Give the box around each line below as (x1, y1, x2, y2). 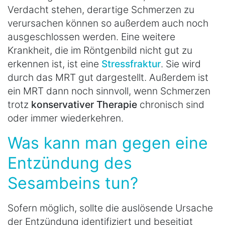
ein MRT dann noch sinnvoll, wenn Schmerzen (8, 85, 210, 97)
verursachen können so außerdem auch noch (8, 17, 208, 30)
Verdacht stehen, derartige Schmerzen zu (8, 4, 194, 16)
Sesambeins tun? (8, 173, 138, 193)
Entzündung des (8, 153, 132, 173)
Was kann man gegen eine (8, 133, 208, 153)
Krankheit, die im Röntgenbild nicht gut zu (8, 44, 192, 57)
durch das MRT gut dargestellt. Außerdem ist (8, 71, 208, 84)
